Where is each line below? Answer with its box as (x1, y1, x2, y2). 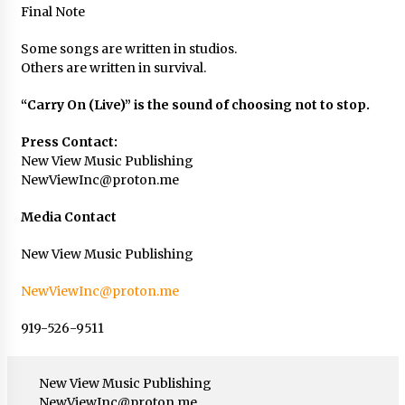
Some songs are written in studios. (20, 40, 237, 57)
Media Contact (20, 208, 117, 225)
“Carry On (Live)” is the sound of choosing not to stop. (20, 96, 370, 113)
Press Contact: (20, 133, 118, 150)
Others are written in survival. (20, 59, 206, 76)
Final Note (20, 3, 85, 20)
